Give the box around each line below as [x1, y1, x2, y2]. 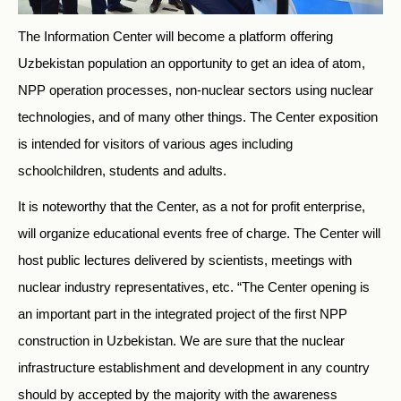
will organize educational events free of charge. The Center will [18, 226, 380, 242]
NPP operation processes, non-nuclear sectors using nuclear [18, 82, 373, 98]
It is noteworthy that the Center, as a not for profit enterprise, [18, 199, 365, 215]
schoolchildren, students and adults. [18, 163, 226, 179]
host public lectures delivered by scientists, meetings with [18, 252, 352, 269]
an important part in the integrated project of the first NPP [18, 306, 347, 322]
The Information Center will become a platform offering [18, 29, 333, 45]
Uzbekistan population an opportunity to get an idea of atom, [18, 55, 365, 72]
